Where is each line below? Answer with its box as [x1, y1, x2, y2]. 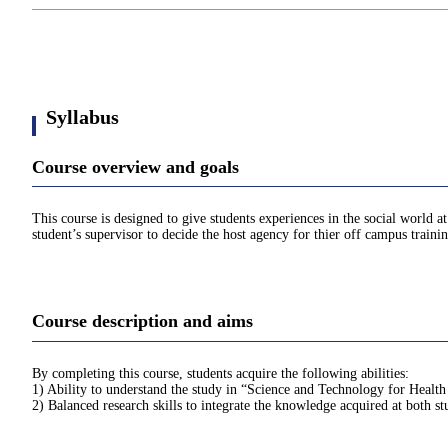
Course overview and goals [32, 157, 239, 177]
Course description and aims [32, 311, 253, 332]
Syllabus [46, 106, 119, 128]
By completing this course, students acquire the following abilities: [32, 365, 409, 381]
